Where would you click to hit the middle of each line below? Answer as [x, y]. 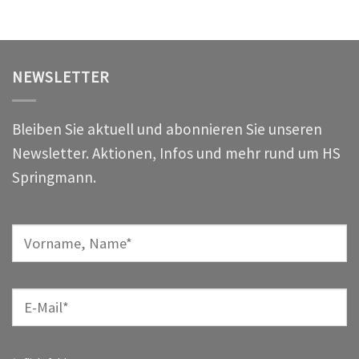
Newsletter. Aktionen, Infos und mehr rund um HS [176, 153]
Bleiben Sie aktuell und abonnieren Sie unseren [167, 129]
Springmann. [54, 177]
